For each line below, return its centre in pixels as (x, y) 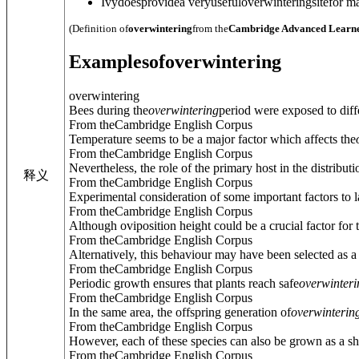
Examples (109, 61)
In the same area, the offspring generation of (180, 312)
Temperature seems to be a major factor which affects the (212, 139)
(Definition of (99, 28)
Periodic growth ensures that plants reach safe (184, 283)
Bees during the (109, 110)
